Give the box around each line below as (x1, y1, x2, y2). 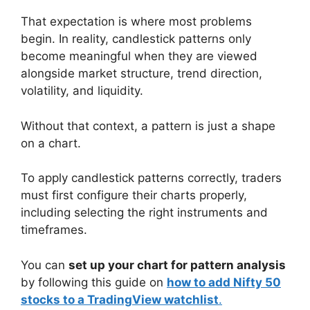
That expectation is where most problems (21, 15, 252, 29)
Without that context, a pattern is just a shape (21, 118, 275, 133)
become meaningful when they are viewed (21, 49, 257, 64)
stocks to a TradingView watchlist (21, 292, 219, 307)
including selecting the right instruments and (21, 206, 268, 220)
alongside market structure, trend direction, (21, 66, 262, 81)
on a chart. (21, 136, 81, 150)
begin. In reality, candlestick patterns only (21, 32, 251, 46)
